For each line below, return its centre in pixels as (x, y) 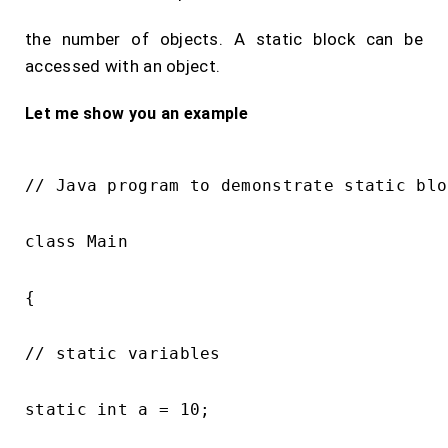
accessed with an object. (123, 66)
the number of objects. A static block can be (224, 39)
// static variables (123, 353)
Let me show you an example (136, 113)
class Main (76, 241)
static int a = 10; (118, 409)
